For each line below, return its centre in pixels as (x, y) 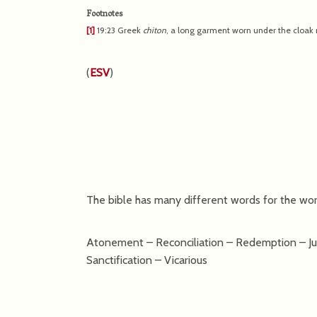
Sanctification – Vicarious (147, 260)
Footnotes (104, 14)
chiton (155, 30)
